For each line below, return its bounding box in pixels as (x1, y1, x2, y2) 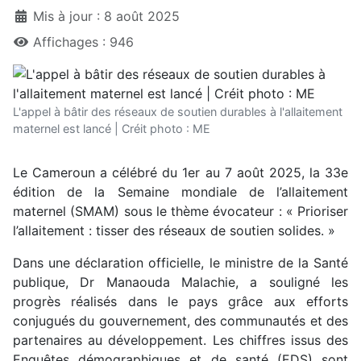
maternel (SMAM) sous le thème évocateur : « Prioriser (13, 203, 348, 220)
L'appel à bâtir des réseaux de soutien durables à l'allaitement (13, 105, 342, 119)
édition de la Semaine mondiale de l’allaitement (13, 184, 348, 201)
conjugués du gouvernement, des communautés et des (13, 313, 348, 330)
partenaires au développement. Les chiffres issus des (13, 332, 348, 349)
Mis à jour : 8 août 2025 (33, 8, 180, 25)
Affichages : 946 (33, 34, 134, 51)
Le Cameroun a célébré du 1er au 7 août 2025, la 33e (13, 164, 348, 181)
